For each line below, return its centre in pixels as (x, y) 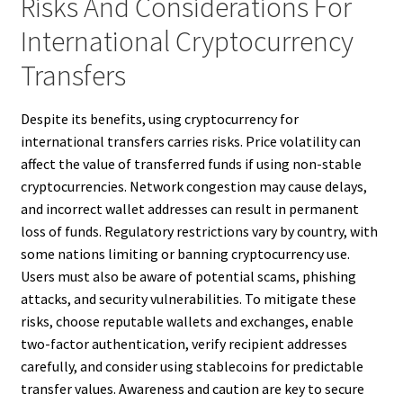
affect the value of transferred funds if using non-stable (191, 164)
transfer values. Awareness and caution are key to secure (192, 389)
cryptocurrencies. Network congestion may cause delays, (193, 187)
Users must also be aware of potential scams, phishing (188, 277)
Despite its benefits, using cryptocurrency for (159, 119)
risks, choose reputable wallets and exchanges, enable (187, 322)
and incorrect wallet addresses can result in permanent (189, 209)
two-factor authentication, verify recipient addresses (184, 344)
